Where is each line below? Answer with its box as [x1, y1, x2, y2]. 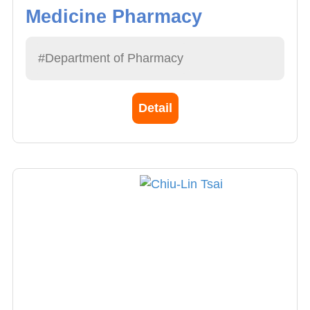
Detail [138, 100, 172, 115]
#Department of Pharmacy [38, 51, 183, 65]
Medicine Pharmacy [26, 6, 202, 27]
